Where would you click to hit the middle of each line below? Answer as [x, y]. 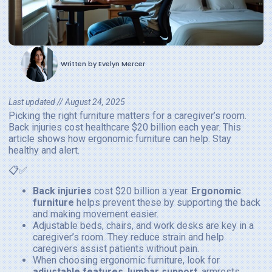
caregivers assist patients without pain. [116, 248]
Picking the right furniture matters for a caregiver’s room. [127, 115]
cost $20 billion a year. [141, 191]
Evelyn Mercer [121, 63]
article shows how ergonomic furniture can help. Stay [120, 138]
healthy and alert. [44, 150]
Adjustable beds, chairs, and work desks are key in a [143, 225]
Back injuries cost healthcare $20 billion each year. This [125, 127]
